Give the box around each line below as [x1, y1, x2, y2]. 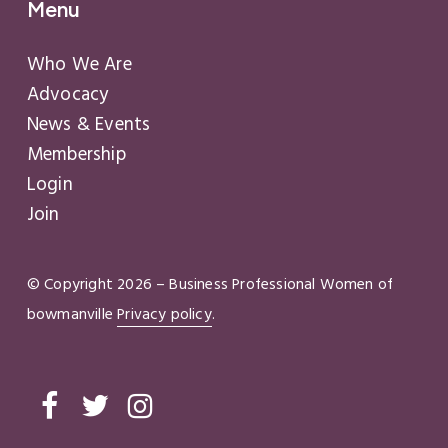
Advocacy [26, 80, 109, 111]
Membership [26, 140, 126, 171]
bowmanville [26, 301, 118, 328]
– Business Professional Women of [151, 271, 394, 298]
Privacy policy [117, 301, 212, 328]
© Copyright [26, 271, 118, 298]
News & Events [26, 110, 151, 141]
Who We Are [26, 50, 132, 81]
